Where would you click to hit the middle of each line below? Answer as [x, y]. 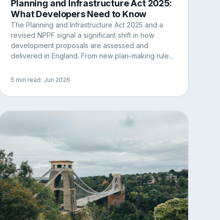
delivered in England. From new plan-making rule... [92, 56]
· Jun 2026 [56, 80]
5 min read [26, 80]
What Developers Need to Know [79, 14]
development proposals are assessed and [80, 46]
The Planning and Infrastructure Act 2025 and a [87, 25]
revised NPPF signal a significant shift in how [83, 35]
